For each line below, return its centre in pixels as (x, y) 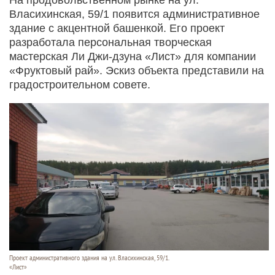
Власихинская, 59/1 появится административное (134, 14)
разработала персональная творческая (110, 42)
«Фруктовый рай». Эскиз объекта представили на (137, 70)
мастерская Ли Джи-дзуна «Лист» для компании (133, 56)
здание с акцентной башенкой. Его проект (117, 28)
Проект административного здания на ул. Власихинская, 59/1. (89, 258)
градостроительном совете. (80, 84)
